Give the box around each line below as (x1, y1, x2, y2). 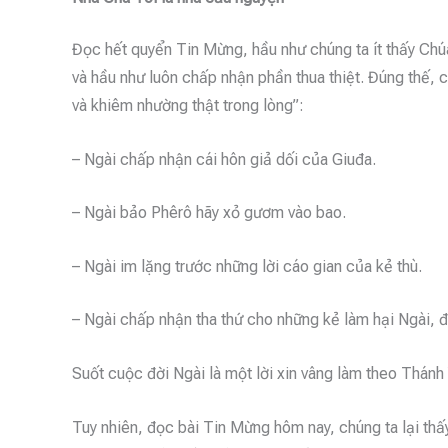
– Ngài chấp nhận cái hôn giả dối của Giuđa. (72, 149, 376, 169)
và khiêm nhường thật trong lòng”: (72, 96, 304, 115)
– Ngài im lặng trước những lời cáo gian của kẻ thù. (72, 256, 422, 276)
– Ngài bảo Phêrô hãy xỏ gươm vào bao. (72, 203, 346, 223)
